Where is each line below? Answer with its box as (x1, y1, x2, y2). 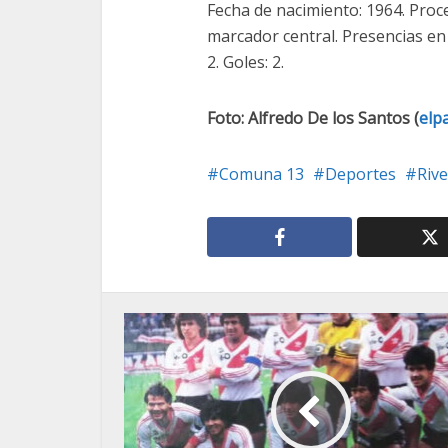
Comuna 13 (219, 163, 304, 186)
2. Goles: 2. (207, 51, 284, 74)
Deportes (325, 163, 396, 186)
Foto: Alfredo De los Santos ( (207, 107, 419, 130)
